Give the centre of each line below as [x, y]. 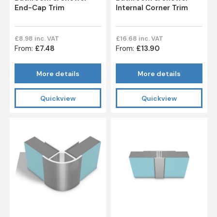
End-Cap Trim [39, 8]
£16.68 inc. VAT [139, 39]
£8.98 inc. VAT [37, 39]
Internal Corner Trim [152, 8]
